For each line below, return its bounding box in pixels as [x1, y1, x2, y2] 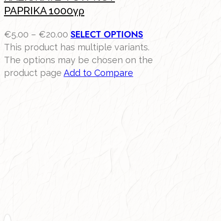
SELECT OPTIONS [71, 28, 143, 41]
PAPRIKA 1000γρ [4, 4, 84, 17]
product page [4, 68, 64, 78]
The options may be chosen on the [4, 55, 153, 66]
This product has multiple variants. [4, 42, 149, 53]
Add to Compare [64, 68, 133, 78]
